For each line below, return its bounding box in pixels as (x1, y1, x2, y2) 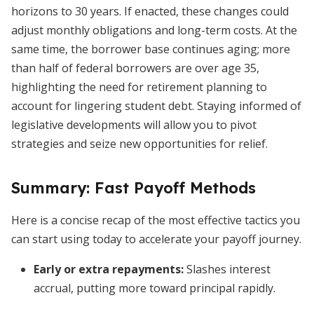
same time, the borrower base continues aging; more (11, 41, 290, 57)
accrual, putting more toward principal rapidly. (34, 280, 275, 296)
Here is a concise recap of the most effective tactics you (11, 212, 300, 228)
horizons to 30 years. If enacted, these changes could (11, 4, 289, 19)
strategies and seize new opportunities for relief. (11, 136, 268, 151)
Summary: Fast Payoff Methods (11, 178, 256, 198)
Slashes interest (184, 261, 271, 277)
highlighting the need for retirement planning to (11, 79, 267, 95)
